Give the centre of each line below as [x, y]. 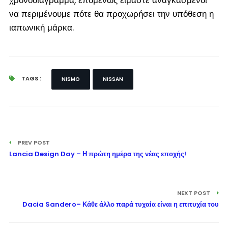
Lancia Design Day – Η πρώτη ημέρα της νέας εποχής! [97, 154]
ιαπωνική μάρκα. [41, 27]
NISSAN [113, 79]
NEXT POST [195, 193]
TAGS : [30, 78]
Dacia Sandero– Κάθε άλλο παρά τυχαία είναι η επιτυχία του [121, 204]
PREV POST [33, 142]
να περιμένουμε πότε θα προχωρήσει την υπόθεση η [111, 13]
